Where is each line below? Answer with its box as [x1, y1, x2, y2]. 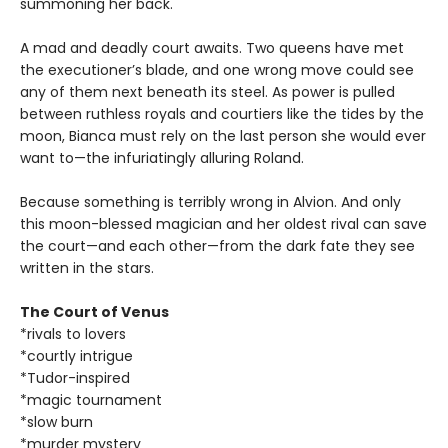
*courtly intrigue [20, 346, 133, 367]
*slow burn [20, 412, 93, 433]
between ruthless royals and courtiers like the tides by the [20, 104, 424, 125]
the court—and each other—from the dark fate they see [20, 236, 415, 257]
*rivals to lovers [20, 324, 126, 345]
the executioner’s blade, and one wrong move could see [20, 60, 414, 81]
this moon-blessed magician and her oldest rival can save [20, 214, 427, 235]
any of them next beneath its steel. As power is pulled [20, 82, 395, 103]
